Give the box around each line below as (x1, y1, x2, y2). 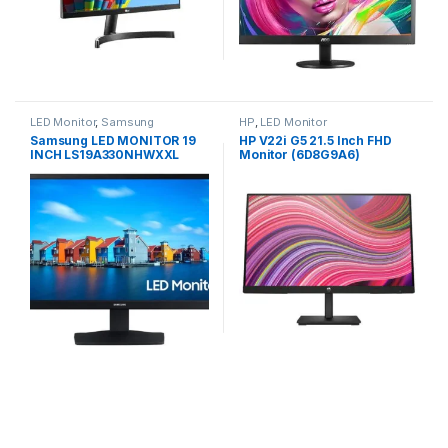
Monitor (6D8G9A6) (238, 146, 360, 162)
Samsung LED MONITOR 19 (29, 132, 196, 148)
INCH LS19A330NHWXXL (29, 146, 180, 162)
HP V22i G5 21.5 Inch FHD (238, 132, 392, 148)
